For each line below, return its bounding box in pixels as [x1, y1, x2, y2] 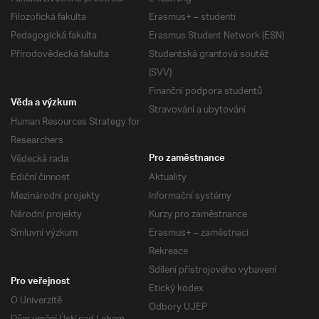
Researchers [11, 130, 63, 152]
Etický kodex [149, 278, 204, 300]
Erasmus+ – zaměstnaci [149, 223, 249, 244]
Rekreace [149, 241, 188, 263]
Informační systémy [149, 186, 231, 207]
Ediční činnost [11, 167, 70, 189]
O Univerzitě [11, 291, 62, 312]
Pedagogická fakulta [11, 26, 97, 47]
